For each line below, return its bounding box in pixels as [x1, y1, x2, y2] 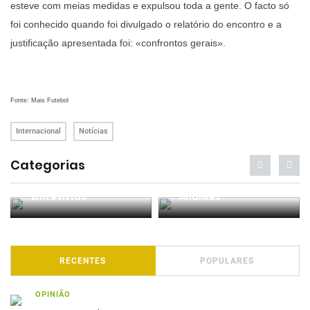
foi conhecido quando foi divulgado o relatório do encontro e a [10, 19, 282, 30]
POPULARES [200, 256, 255, 266]
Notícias [79, 127, 108, 136]
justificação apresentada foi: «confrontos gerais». [10, 37, 226, 48]
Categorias [10, 156, 85, 174]
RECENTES [60, 256, 107, 266]
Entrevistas [31, 190, 86, 203]
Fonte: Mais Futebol [10, 97, 69, 104]
